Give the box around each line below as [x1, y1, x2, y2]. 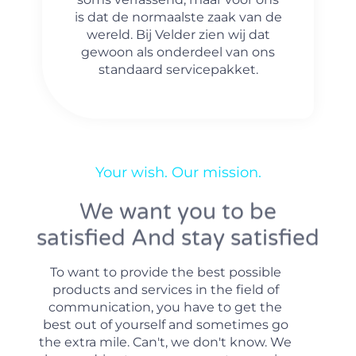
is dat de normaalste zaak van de [74, 9, 282, 25]
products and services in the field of [52, 281, 279, 297]
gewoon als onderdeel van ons [81, 44, 275, 60]
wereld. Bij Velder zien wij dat [86, 26, 270, 42]
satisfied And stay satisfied [37, 224, 319, 252]
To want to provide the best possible [49, 264, 281, 280]
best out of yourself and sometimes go [42, 316, 288, 332]
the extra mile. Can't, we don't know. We [39, 334, 292, 350]
